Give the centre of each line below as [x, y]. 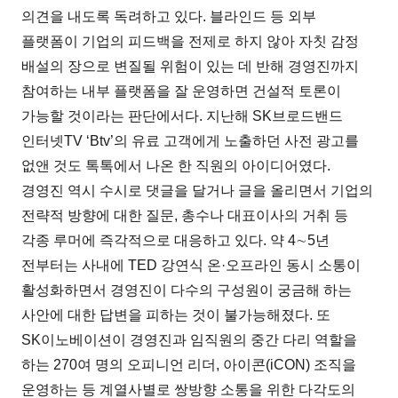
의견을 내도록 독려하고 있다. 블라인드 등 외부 [169, 16]
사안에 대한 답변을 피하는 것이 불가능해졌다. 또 [176, 314]
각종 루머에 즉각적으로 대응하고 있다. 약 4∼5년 [176, 240]
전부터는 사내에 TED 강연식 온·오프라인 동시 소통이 [191, 265]
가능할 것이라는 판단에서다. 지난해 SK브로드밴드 [183, 115]
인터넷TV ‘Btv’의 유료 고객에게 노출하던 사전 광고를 [191, 140]
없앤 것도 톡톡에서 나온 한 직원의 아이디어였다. [176, 165]
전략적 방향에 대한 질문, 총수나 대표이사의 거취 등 [185, 215]
